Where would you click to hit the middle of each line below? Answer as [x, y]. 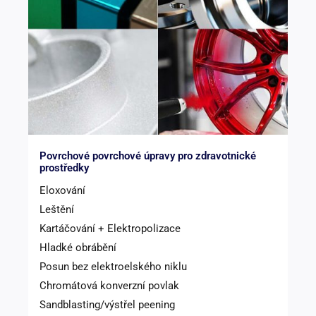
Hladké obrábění [78, 247]
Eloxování [62, 190]
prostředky [64, 168]
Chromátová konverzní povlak [109, 285]
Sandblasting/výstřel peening [107, 304]
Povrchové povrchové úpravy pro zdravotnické [148, 156]
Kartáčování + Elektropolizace [110, 228]
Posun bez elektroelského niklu [113, 266]
